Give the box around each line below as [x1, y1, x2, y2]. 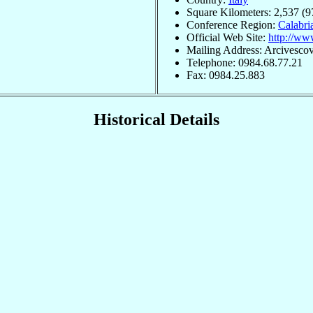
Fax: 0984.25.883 [187, 68, 265, 81]
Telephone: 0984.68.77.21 [187, 56, 303, 68]
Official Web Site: [187, 31, 268, 43]
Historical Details [94, 110, 219, 129]
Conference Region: [187, 18, 278, 31]
